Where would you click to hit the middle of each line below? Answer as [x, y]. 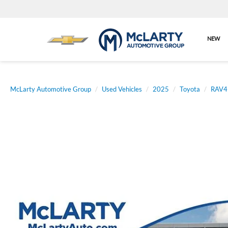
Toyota [190, 89]
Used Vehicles [122, 89]
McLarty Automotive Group [51, 89]
